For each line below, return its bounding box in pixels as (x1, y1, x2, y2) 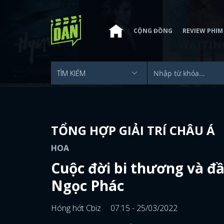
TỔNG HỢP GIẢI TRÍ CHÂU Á (51, 122, 215, 138)
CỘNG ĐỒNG (133, 26, 172, 35)
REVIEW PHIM (182, 26, 223, 35)
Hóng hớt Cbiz (51, 202, 103, 213)
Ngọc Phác (51, 176, 124, 195)
